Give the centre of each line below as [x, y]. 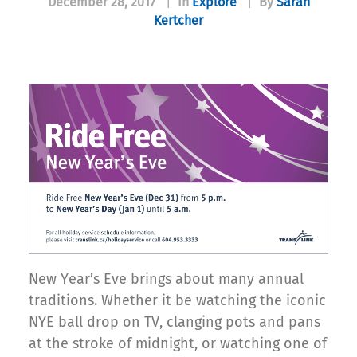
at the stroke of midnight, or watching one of [178, 343]
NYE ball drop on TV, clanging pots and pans [175, 322]
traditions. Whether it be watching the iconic [177, 300]
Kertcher [178, 21]
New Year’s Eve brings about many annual [166, 279]
